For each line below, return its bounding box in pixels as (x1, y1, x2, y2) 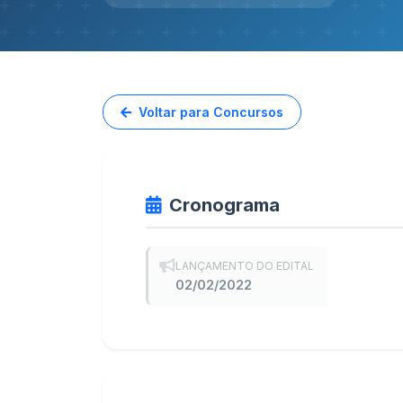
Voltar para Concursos (139, 104, 284, 120)
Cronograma (169, 194, 280, 216)
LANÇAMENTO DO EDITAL (175, 259, 314, 273)
